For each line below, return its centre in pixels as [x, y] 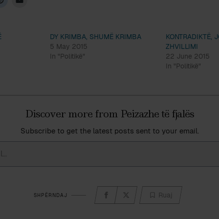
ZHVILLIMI [182, 46]
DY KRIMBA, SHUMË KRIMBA [95, 37]
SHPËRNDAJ [50, 195]
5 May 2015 [68, 46]
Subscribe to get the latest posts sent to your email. [109, 131]
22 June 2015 [188, 56]
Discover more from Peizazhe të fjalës [109, 114]
